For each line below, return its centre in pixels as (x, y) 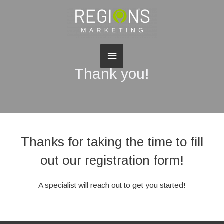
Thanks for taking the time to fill (112, 142)
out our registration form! (112, 160)
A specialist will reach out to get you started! (112, 185)
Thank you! (112, 74)
